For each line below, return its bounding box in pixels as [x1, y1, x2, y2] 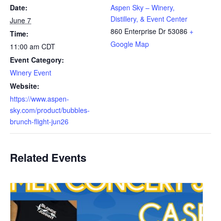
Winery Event [10, 67, 51, 77]
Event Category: [10, 54, 64, 65]
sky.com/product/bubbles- [10, 105, 90, 115]
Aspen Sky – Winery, [110, 2, 175, 12]
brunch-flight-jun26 [10, 116, 69, 126]
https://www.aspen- [10, 93, 69, 104]
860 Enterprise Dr [110, 26, 166, 36]
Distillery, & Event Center [110, 13, 187, 24]
